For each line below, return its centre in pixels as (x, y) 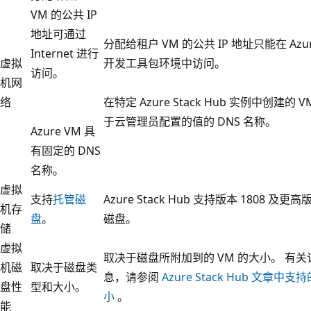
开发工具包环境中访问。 (165, 63)
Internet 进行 (65, 53)
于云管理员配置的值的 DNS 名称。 (190, 121)
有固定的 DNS (66, 150)
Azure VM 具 (63, 131)
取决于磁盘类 (64, 267)
